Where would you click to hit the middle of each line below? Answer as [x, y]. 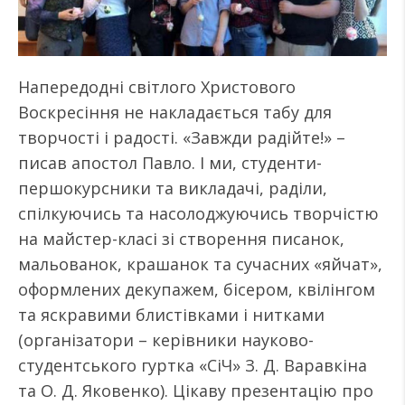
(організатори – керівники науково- [166, 340]
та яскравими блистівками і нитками [171, 315]
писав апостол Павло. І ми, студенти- [170, 163]
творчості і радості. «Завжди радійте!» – [182, 137]
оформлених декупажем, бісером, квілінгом [197, 289]
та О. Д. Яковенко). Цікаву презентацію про [196, 391]
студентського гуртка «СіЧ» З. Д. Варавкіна [193, 365]
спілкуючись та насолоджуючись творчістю [198, 213]
